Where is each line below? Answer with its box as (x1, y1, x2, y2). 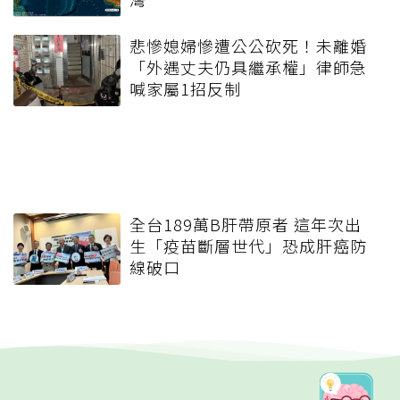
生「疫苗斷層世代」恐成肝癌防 (129, 234, 367, 258)
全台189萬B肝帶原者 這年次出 (129, 212, 362, 237)
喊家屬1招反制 (129, 77, 241, 101)
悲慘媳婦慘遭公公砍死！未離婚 (129, 34, 367, 58)
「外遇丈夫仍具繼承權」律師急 (129, 55, 367, 79)
